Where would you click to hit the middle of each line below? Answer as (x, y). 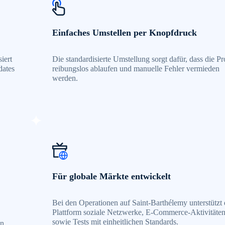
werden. (65, 78)
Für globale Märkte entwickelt (111, 177)
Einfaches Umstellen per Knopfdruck (124, 33)
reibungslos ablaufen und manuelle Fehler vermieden (136, 69)
